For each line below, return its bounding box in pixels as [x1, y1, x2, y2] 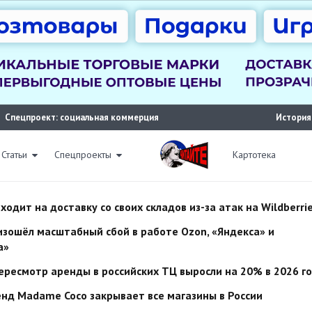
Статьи [1, 148, 27, 161]
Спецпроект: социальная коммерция [5, 111, 159, 123]
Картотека [233, 148, 276, 161]
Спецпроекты [54, 148, 111, 161]
